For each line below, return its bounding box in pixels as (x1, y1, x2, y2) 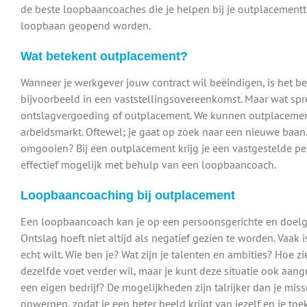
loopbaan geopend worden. (21, 19, 151, 33)
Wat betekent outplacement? (21, 49, 188, 64)
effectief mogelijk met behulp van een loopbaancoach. (21, 158, 276, 172)
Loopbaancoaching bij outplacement (21, 188, 235, 203)
